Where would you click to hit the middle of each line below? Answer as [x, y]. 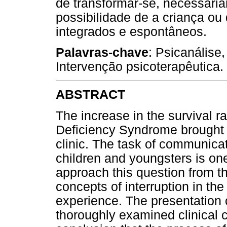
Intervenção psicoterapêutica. [140, 67]
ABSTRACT [90, 95]
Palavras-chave [102, 53]
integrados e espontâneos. [131, 31]
